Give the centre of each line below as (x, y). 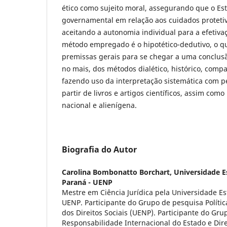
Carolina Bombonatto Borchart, (118, 172)
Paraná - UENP (87, 182)
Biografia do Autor (99, 149)
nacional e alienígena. (99, 105)
